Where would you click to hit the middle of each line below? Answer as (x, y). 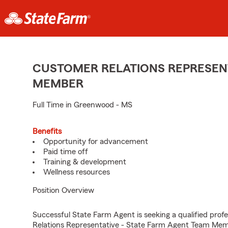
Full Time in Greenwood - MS (82, 105)
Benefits (47, 131)
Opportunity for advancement (96, 141)
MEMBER (58, 84)
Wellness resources (77, 172)
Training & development (85, 162)
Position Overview (63, 190)
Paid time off (66, 152)
